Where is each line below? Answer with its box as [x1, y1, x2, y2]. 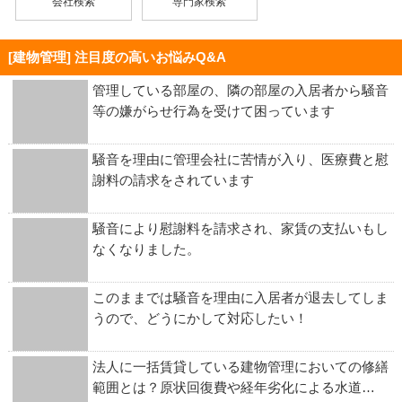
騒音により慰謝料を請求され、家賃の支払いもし [92, 220, 389, 236]
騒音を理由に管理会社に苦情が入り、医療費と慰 [92, 151, 389, 167]
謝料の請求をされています [92, 171, 254, 188]
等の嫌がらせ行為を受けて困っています [92, 102, 335, 118]
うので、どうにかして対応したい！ [92, 310, 308, 326]
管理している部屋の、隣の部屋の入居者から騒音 [92, 82, 389, 98]
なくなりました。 [92, 240, 200, 257]
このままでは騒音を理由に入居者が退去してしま [92, 289, 389, 305]
